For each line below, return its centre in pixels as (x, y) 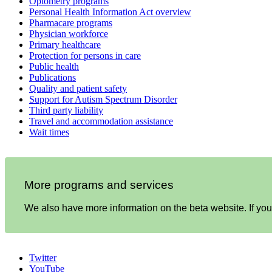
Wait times (49, 132)
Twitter (43, 258)
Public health (54, 66)
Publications (53, 77)
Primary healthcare (65, 44)
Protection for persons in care (85, 55)
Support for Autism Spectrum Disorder (103, 99)
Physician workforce (69, 33)
